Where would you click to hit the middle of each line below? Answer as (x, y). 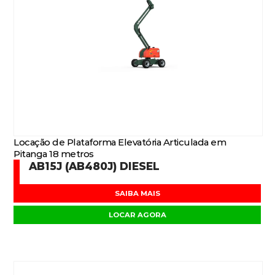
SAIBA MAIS (137, 193)
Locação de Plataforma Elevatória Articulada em (120, 142)
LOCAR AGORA (137, 215)
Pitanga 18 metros (54, 154)
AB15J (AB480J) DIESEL (95, 166)
